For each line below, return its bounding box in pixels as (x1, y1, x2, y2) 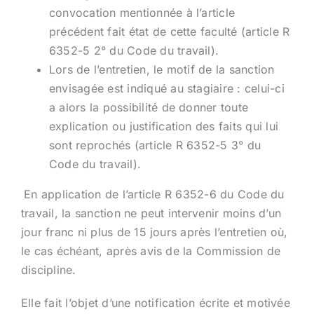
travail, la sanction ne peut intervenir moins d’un (20, 205, 281, 220)
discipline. (20, 262, 76, 277)
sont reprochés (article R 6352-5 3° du (48, 137, 261, 152)
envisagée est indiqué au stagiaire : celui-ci (48, 81, 285, 95)
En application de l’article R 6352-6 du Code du (24, 186, 285, 201)
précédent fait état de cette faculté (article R (48, 24, 290, 39)
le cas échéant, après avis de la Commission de (20, 243, 281, 258)
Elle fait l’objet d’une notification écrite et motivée (20, 295, 290, 310)
